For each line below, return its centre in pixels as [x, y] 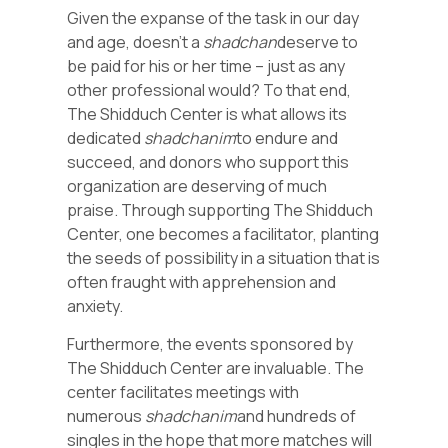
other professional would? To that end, [209, 89]
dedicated [106, 137]
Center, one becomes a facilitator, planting [223, 233]
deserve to [318, 41]
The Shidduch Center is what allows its [207, 113]
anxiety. [95, 305]
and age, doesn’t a [135, 41]
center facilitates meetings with [183, 392]
